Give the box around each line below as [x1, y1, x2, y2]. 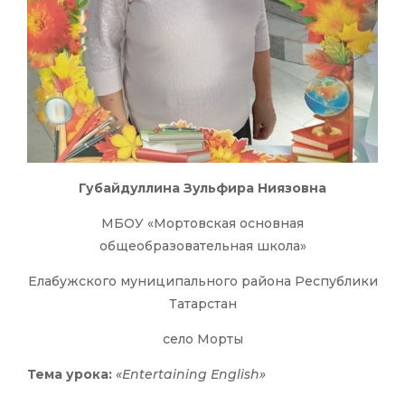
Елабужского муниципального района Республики [27, 273, 378, 290]
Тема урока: [27, 366, 112, 383]
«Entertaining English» [116, 366, 266, 383]
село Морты [162, 331, 243, 348]
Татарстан [168, 296, 237, 313]
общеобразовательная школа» [99, 238, 306, 255]
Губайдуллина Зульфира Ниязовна [79, 180, 326, 197]
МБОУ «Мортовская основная [101, 215, 304, 232]
